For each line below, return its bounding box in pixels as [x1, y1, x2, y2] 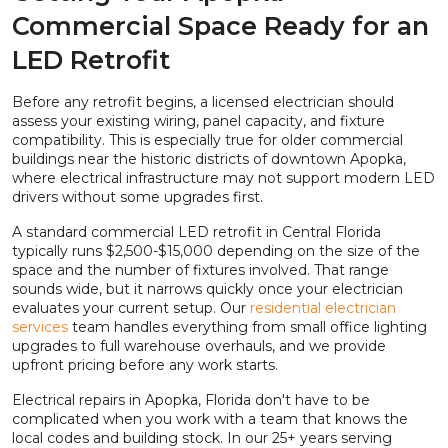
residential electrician [246, 299, 396, 318]
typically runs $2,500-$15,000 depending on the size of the [12, 242, 420, 261]
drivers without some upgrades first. [12, 188, 263, 207]
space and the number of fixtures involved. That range [12, 261, 389, 280]
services [12, 318, 68, 337]
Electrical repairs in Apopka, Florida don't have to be [12, 391, 370, 410]
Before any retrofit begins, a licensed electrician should [12, 93, 394, 112]
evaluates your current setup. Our [12, 299, 246, 318]
